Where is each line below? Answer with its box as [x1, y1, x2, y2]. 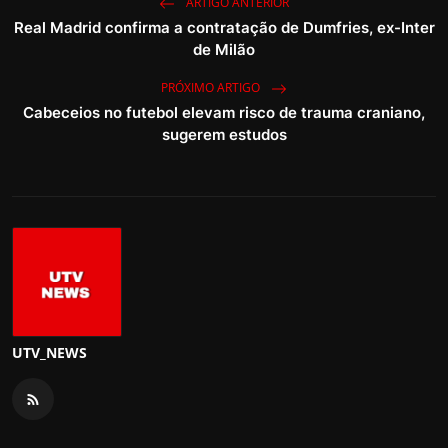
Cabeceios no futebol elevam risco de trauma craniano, [23, 103, 425, 123]
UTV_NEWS [12, 343, 87, 363]
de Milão [193, 40, 255, 60]
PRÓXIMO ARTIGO [161, 79, 263, 97]
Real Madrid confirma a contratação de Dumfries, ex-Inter [13, 18, 435, 38]
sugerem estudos [161, 125, 287, 145]
